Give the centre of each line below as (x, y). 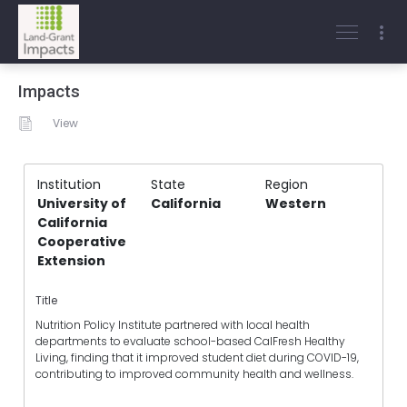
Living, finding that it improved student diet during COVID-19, (197, 358)
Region (286, 184)
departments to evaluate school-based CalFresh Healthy (190, 342)
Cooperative (82, 242)
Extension (71, 261)
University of (82, 203)
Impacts (49, 92)
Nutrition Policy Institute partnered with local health (173, 325)
